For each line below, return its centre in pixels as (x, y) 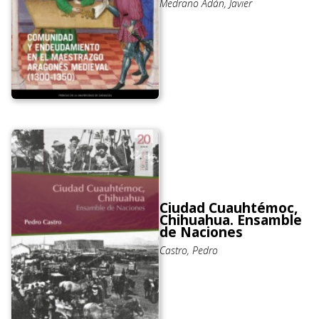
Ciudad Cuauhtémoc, (229, 208)
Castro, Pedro (189, 251)
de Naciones (201, 232)
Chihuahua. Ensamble (231, 220)
